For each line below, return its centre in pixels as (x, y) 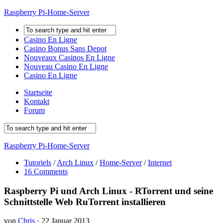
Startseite (38, 92)
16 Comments (46, 171)
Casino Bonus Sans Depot (65, 49)
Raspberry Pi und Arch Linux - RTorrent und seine (109, 191)
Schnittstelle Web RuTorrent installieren (85, 202)
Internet (160, 163)
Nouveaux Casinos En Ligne (69, 57)
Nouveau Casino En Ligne (66, 66)
